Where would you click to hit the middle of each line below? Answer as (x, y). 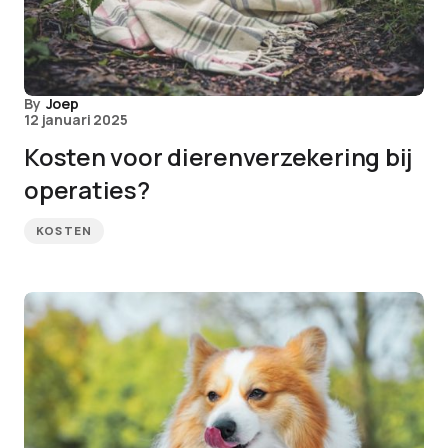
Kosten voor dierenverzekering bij (218, 156)
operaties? (87, 189)
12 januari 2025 (76, 119)
